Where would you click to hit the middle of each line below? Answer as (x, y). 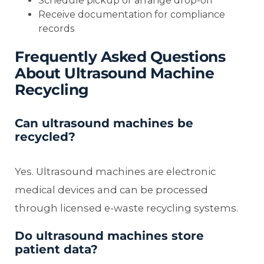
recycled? (45, 136)
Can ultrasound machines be (104, 123)
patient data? (56, 249)
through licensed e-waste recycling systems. (126, 208)
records (56, 28)
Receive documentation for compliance (132, 14)
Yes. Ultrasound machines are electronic (115, 171)
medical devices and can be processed (111, 189)
